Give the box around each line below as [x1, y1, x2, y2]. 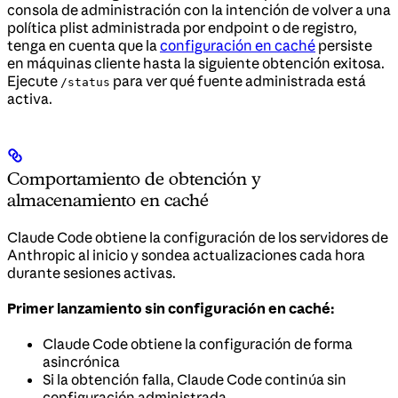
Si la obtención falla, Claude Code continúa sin [43, 370, 346, 388]
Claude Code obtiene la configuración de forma [43, 334, 353, 353]
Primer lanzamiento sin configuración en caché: [7, 298, 334, 317]
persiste [315, 36, 372, 54]
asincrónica [43, 352, 120, 370]
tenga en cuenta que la [7, 36, 160, 54]
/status [60, 75, 110, 89]
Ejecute [7, 71, 60, 90]
